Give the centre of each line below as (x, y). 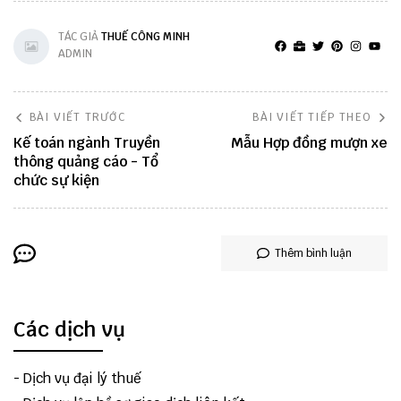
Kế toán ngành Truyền (87, 143)
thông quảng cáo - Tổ (86, 162)
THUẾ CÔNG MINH (145, 37)
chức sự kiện (56, 180)
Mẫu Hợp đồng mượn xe (309, 143)
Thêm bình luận (313, 253)
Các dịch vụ (69, 329)
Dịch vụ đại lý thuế (82, 378)
